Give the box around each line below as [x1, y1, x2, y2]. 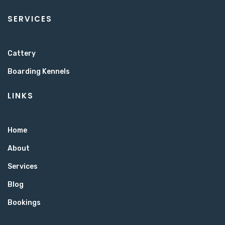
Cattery [8, 49, 36, 58]
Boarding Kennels [8, 67, 70, 76]
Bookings [8, 198, 41, 207]
